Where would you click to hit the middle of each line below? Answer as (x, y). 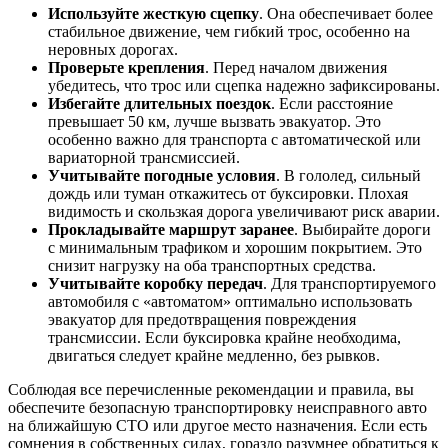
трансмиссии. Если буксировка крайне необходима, (224, 337)
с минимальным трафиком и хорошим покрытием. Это (235, 247)
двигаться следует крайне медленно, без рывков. (214, 355)
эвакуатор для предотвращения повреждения (202, 319)
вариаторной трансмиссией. (144, 157)
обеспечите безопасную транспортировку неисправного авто (217, 407)
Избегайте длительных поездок (159, 103)
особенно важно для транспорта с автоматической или (234, 139)
